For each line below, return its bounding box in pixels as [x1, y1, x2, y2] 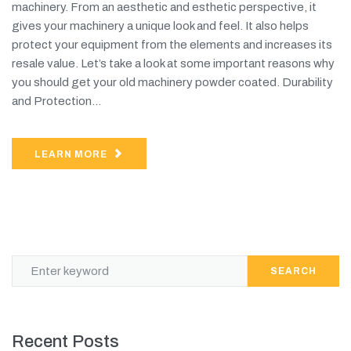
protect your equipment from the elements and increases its [12, 38, 332, 52]
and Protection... [12, 95, 101, 108]
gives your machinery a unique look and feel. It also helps [12, 20, 309, 33]
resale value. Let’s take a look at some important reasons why [12, 57, 335, 71]
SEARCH [270, 266, 317, 277]
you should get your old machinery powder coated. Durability [12, 76, 333, 89]
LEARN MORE [34, 148, 107, 160]
